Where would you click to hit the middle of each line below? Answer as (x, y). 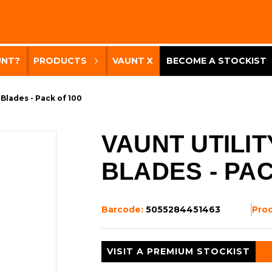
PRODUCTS (60, 61)
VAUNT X (132, 61)
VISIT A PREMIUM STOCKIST (179, 251)
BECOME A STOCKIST (216, 61)
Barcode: (123, 209)
